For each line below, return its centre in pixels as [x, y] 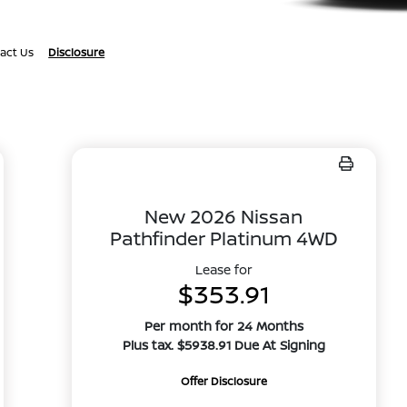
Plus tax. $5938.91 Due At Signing [223, 345]
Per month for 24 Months [223, 326]
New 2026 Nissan [224, 216]
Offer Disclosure [223, 381]
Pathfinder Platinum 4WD [223, 238]
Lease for [223, 269]
